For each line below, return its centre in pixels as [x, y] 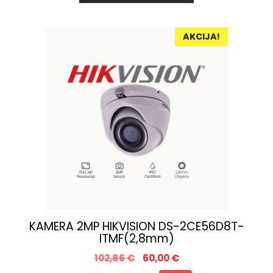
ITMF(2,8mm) [136, 238]
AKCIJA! [201, 36]
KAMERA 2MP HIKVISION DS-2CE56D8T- [136, 226]
